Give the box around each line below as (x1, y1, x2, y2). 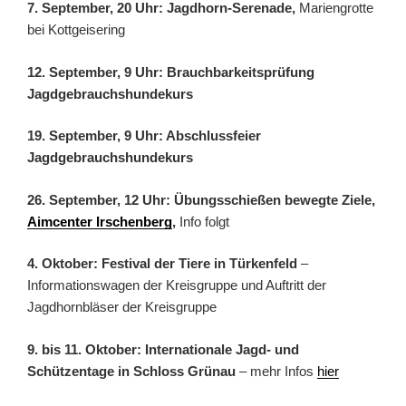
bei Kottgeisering (27, 22, 125, 38)
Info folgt (176, 213, 229, 229)
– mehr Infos (236, 362, 317, 379)
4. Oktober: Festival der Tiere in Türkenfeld (27, 256, 297, 272)
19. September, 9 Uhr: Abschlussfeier (27, 128, 261, 144)
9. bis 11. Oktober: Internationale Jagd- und (27, 341, 299, 357)
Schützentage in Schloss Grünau (27, 362, 236, 379)
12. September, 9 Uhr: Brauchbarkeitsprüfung (27, 63, 314, 80)
